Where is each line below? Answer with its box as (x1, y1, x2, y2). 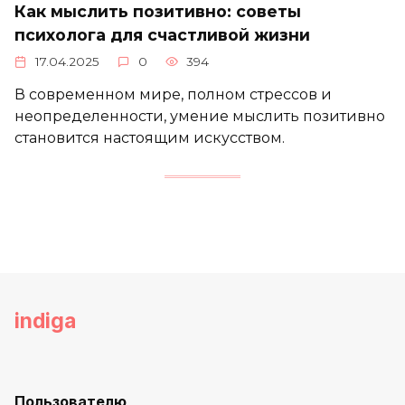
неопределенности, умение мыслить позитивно (14, 108, 385, 126)
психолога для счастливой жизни (14, 24, 310, 44)
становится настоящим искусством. (14, 129, 285, 147)
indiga (14, 307, 76, 334)
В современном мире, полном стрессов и (14, 86, 332, 104)
